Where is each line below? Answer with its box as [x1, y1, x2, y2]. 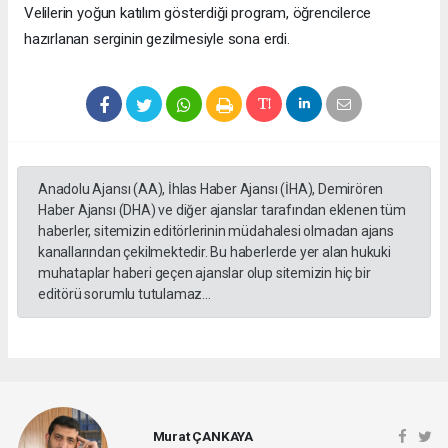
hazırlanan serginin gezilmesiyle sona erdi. [24, 29, 290, 48]
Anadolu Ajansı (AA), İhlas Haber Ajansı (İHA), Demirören [38, 180, 384, 197]
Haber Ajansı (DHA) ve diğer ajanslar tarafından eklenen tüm [38, 201, 406, 218]
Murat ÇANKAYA [152, 428, 254, 445]
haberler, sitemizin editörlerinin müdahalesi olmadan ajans [38, 222, 394, 239]
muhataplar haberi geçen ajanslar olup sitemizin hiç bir [38, 264, 371, 281]
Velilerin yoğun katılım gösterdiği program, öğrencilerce [24, 3, 372, 22]
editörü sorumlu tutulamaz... [38, 285, 211, 302]
